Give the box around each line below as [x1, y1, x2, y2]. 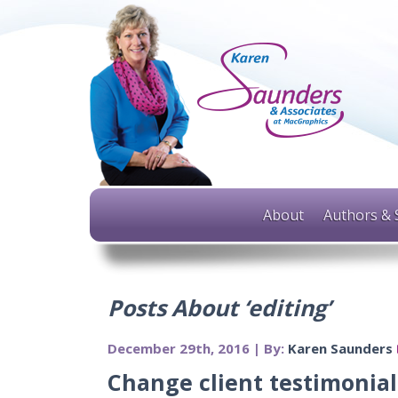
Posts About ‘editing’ [107, 292, 330, 322]
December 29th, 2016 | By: [107, 339, 288, 357]
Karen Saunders [287, 339, 393, 357]
